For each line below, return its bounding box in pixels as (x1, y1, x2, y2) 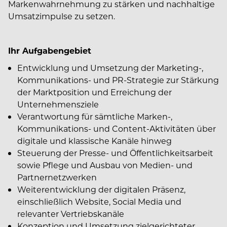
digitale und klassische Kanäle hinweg (17, 135, 172, 146)
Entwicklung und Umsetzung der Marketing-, (17, 62, 203, 73)
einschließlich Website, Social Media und (17, 196, 181, 207)
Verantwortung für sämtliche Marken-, (17, 111, 172, 122)
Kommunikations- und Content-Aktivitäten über (17, 123, 216, 134)
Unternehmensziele (17, 99, 99, 109)
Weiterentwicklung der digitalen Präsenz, (17, 184, 185, 195)
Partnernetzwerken (17, 172, 97, 182)
